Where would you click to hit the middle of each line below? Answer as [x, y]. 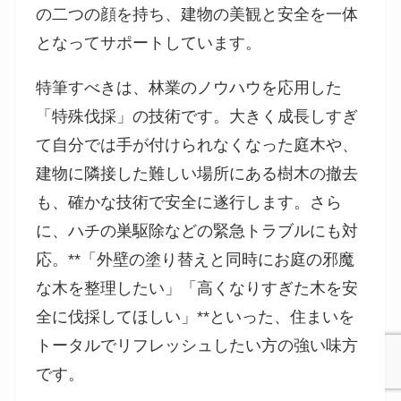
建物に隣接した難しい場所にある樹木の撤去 [197, 173]
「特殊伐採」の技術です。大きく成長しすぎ [197, 116]
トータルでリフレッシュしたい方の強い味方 [197, 345]
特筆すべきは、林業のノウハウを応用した [189, 87]
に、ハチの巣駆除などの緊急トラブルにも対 [197, 230]
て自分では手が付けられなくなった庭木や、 [197, 145]
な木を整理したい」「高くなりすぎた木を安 [197, 288]
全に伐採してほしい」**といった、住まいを [196, 316]
